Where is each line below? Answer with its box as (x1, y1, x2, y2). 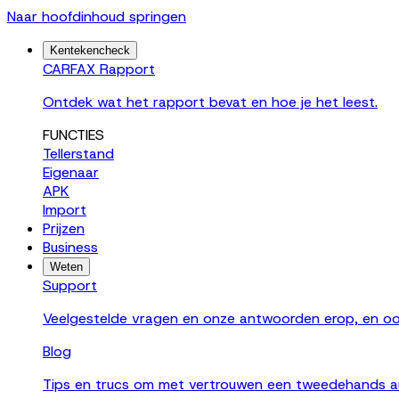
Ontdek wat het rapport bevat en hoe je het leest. (43, 93, 378, 111)
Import (43, 200, 86, 219)
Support (43, 276, 97, 295)
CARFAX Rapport (43, 60, 155, 78)
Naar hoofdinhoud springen (7, 7, 186, 26)
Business (43, 238, 98, 256)
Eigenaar (43, 163, 99, 182)
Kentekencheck (50, 44, 130, 57)
